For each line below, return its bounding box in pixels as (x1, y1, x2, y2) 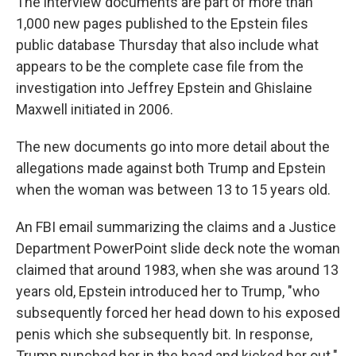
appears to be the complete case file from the (16, 58, 304, 75)
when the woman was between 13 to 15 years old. (16, 181, 331, 198)
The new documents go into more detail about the (16, 138, 330, 155)
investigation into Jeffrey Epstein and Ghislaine (16, 79, 312, 96)
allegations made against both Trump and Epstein (16, 160, 326, 176)
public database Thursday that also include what (16, 37, 319, 53)
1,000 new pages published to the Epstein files (16, 15, 308, 32)
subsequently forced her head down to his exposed (16, 304, 340, 321)
